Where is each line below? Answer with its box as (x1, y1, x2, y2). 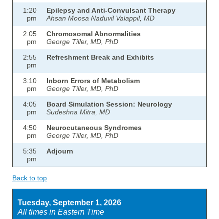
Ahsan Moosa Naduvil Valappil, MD (46, 14, 154, 22)
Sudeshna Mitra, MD (46, 108, 110, 116)
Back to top (12, 174, 47, 182)
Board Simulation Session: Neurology (46, 100, 172, 109)
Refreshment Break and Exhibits (46, 53, 154, 62)
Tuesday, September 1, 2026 (18, 198, 121, 207)
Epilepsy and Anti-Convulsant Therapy (46, 6, 175, 15)
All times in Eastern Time (18, 207, 104, 217)
